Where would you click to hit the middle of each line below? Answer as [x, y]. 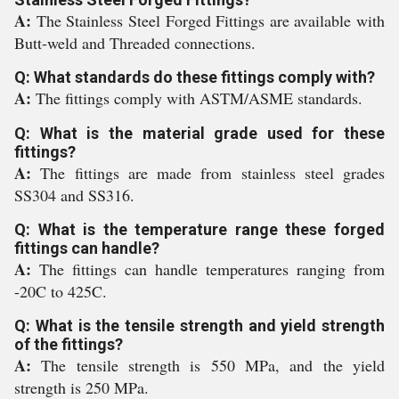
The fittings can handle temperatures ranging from [212, 269]
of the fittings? [69, 344]
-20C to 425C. [61, 291]
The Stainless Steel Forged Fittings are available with [210, 20]
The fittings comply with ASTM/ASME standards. [199, 98]
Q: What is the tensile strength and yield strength [199, 326]
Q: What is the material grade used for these [199, 133]
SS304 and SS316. [74, 195]
